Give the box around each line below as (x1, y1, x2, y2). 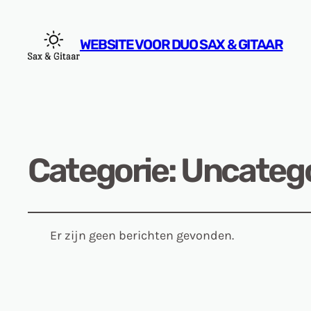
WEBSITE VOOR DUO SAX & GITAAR (79, 36, 283, 53)
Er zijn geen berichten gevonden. (50, 228, 234, 244)
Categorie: (28, 150, 181, 190)
